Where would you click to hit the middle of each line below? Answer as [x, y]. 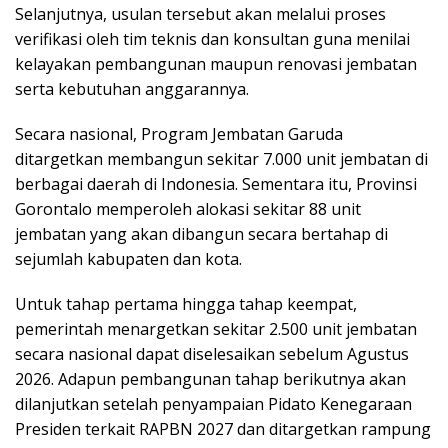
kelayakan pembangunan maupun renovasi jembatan [216, 63]
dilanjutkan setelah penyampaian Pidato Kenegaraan [213, 403]
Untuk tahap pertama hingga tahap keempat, [186, 303]
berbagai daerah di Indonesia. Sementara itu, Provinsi [216, 183]
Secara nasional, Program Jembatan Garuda [179, 133]
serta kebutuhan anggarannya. [132, 88]
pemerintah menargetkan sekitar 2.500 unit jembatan [216, 328]
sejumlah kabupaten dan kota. [128, 258]
